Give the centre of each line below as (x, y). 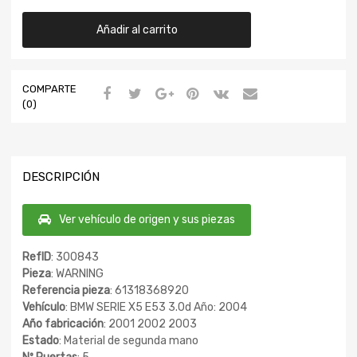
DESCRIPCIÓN (61, 177)
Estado (41, 341)
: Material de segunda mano (129, 341)
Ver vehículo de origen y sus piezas (147, 220)
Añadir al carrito (137, 29)
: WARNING (77, 274)
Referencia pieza (66, 291)
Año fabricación (63, 324)
